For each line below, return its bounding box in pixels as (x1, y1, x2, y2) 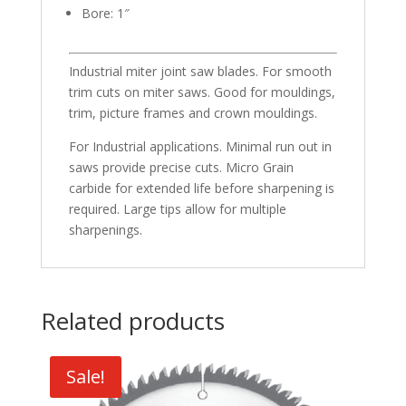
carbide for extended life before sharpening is (68, 179, 334, 197)
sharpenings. (68, 220, 142, 238)
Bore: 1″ (81, 4, 130, 22)
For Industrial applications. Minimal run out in (68, 137, 332, 155)
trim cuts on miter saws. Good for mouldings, (68, 82, 335, 101)
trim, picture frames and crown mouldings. (68, 103, 317, 121)
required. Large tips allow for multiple (68, 199, 286, 217)
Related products (40, 304, 225, 337)
